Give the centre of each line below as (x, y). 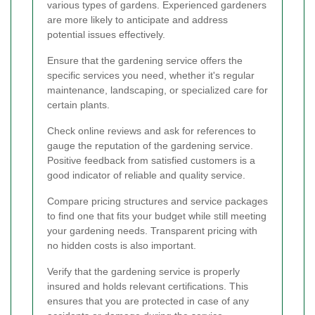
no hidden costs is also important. (122, 245)
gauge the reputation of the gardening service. (150, 145)
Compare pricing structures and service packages (157, 201)
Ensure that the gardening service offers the (145, 60)
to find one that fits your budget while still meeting (157, 216)
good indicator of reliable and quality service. (146, 175)
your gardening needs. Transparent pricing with (152, 230)
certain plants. (78, 104)
